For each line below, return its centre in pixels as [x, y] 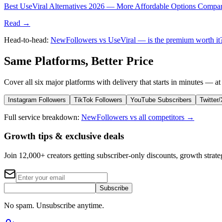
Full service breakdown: [42, 117]
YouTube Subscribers [161, 100]
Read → [17, 23]
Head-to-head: [26, 40]
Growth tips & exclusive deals [64, 136]
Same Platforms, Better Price [79, 61]
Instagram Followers [37, 100]
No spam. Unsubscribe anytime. [54, 206]
